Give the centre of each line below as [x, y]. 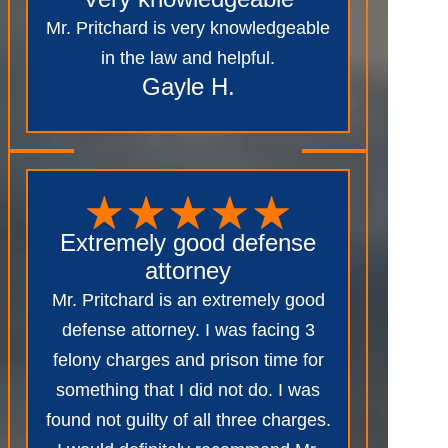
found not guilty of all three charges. [188, 419]
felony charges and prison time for [188, 359]
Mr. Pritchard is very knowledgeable [188, 27]
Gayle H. [188, 86]
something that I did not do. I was [188, 389]
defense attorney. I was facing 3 [188, 329]
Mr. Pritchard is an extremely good [188, 299]
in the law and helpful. [188, 57]
